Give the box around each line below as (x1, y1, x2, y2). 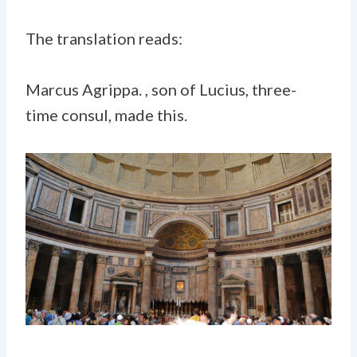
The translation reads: (25, 28, 182, 48)
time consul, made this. (25, 104, 187, 124)
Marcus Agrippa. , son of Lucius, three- (25, 79, 296, 99)
